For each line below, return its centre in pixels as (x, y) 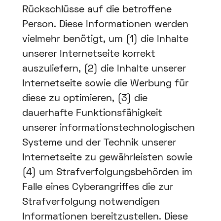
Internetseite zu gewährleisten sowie (107, 158)
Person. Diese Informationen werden (105, 25)
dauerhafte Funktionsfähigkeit (92, 114)
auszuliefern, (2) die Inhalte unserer (104, 69)
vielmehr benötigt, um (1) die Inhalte (105, 40)
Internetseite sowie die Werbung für (105, 84)
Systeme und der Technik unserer (99, 143)
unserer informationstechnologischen (108, 129)
